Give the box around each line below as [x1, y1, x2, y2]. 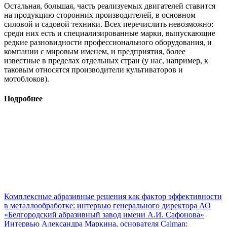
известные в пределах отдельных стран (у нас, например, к [4, 56, 208, 65]
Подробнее [4, 94, 43, 103]
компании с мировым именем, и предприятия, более [4, 47, 185, 56]
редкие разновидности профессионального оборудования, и [4, 37, 212, 47]
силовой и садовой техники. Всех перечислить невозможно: [4, 19, 213, 28]
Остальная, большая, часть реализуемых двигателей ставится [4, 1, 215, 10]
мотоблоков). [4, 74, 49, 83]
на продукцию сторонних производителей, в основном [4, 10, 196, 19]
